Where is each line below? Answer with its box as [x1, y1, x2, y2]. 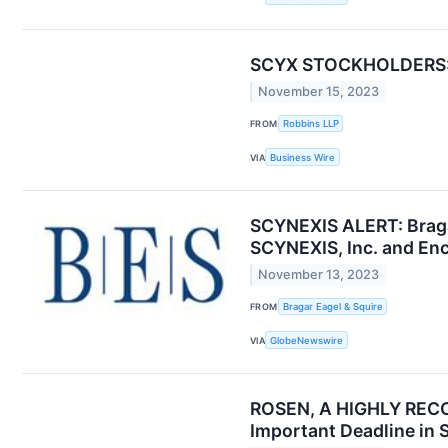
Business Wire [270, 151, 336, 163]
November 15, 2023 [258, 84, 380, 100]
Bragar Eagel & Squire [282, 301, 383, 313]
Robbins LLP [282, 117, 339, 129]
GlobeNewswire [270, 334, 344, 346]
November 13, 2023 [258, 267, 380, 283]
